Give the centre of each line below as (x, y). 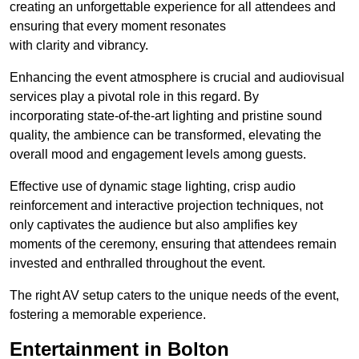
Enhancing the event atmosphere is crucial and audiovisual (177, 78)
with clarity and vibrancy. (79, 46)
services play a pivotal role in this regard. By (134, 97)
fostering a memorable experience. (108, 315)
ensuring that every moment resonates (118, 26)
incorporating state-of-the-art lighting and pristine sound (166, 116)
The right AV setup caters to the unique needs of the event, (174, 296)
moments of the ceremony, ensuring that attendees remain (173, 244)
